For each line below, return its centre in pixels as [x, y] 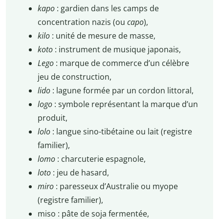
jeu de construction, [74, 77]
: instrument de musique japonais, [118, 50]
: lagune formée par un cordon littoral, [123, 91]
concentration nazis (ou [82, 22]
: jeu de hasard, [81, 173]
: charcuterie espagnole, [101, 159]
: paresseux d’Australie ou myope [117, 186]
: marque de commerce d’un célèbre [122, 63]
